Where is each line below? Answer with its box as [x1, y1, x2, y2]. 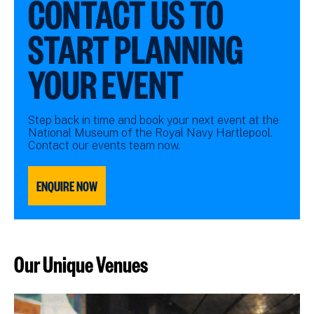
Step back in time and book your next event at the [28, 113, 279, 127]
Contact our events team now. [28, 138, 183, 152]
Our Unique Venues [14, 248, 148, 278]
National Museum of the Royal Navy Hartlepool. [28, 125, 273, 139]
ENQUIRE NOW [36, 176, 97, 195]
